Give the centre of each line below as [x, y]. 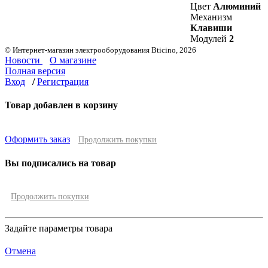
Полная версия [35, 71]
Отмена [20, 251]
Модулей [208, 39]
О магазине [73, 60]
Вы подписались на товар [60, 163]
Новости [24, 60]
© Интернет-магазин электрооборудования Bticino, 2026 [100, 50]
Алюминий [237, 7]
